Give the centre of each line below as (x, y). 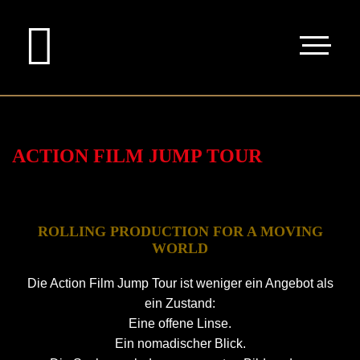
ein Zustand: (180, 303)
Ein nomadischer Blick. (180, 344)
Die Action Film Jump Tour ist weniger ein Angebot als (180, 283)
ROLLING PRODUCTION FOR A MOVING (180, 231)
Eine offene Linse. (180, 323)
